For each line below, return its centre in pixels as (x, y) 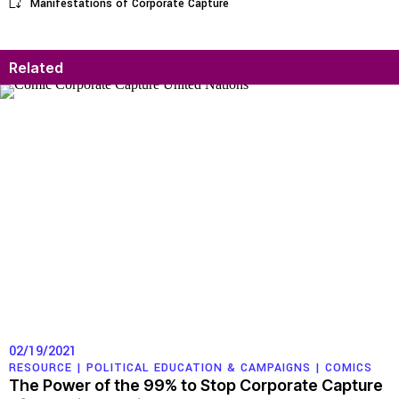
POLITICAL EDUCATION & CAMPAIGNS (199, 367)
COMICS (349, 367)
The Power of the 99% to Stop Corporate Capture (196, 385)
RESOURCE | (48, 367)
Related (36, 68)
